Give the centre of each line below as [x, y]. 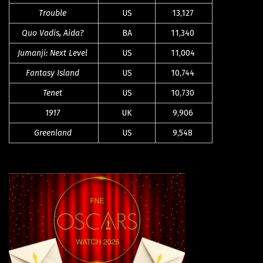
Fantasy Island [53, 73]
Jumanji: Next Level [53, 53]
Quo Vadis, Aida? [53, 33]
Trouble [53, 13]
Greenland [53, 133]
